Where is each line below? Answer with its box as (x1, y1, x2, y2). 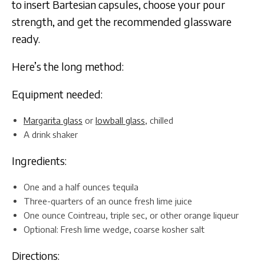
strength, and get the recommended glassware (12, 14, 232, 28)
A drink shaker (24, 128, 78, 140)
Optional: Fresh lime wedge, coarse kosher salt (24, 223, 204, 235)
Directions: (12, 248, 60, 262)
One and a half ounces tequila (24, 181, 138, 192)
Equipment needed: (12, 87, 103, 101)
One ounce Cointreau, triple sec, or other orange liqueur (24, 209, 239, 220)
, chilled (145, 114, 173, 126)
